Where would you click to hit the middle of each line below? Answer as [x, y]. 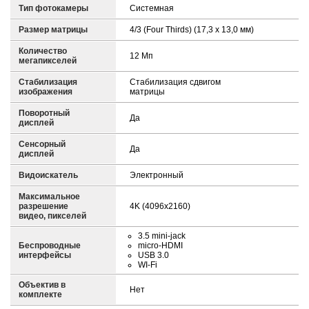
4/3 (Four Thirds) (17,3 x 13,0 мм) [192, 30]
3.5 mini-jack [162, 236]
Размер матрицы [53, 30]
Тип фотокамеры [53, 9]
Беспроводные [50, 246]
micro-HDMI [160, 246]
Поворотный [44, 113]
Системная [152, 9]
